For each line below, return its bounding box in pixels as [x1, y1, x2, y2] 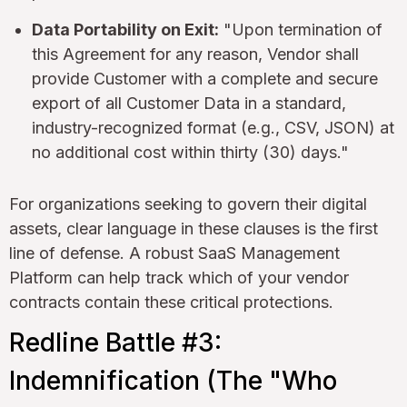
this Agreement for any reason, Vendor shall [32, 44, 359, 64]
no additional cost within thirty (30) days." [32, 142, 349, 162]
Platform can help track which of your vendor [9, 267, 349, 287]
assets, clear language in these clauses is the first [9, 218, 378, 238]
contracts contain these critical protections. [9, 292, 333, 312]
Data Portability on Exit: [32, 19, 219, 39]
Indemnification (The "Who [9, 364, 337, 396]
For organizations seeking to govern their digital [9, 194, 367, 213]
